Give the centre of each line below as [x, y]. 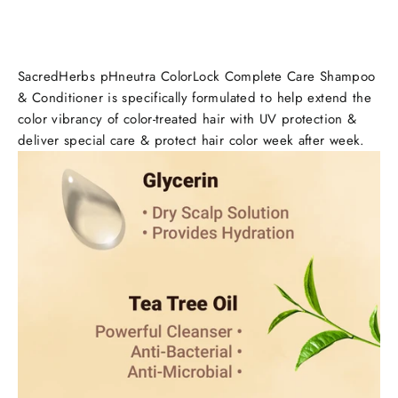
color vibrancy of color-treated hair [122, 119]
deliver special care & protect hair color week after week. [194, 141]
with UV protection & [291, 119]
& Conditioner [60, 98]
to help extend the [316, 98]
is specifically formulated [184, 98]
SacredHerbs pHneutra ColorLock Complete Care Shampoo [197, 77]
